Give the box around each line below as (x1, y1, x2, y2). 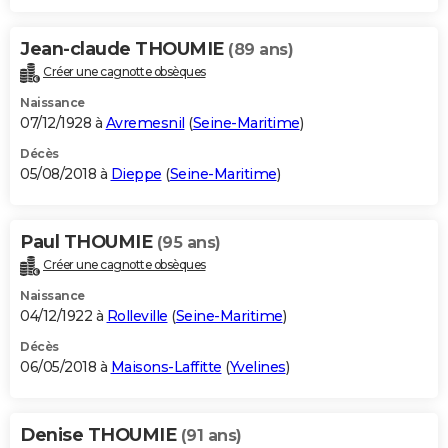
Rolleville (106, 307, 168, 326)
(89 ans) (228, 40, 293, 60)
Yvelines (229, 358, 286, 377)
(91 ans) (180, 426, 242, 446)
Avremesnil (105, 114, 185, 133)
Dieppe (110, 165, 162, 184)
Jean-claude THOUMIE (20, 38, 228, 61)
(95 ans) (156, 233, 221, 253)
